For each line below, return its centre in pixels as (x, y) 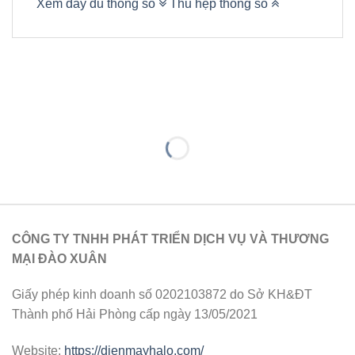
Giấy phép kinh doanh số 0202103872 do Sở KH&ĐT (162, 295)
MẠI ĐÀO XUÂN (59, 258)
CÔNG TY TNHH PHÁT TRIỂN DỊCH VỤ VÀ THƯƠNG (170, 239)
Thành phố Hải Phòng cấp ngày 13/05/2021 (135, 315)
